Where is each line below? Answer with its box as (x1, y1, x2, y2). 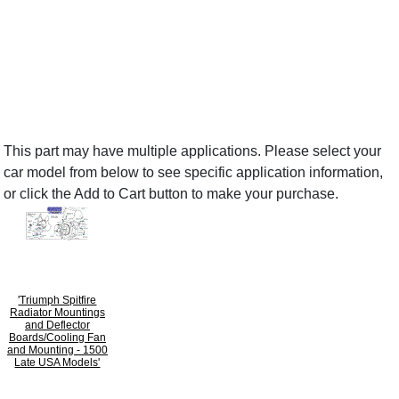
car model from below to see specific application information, (4, 164, 384, 180)
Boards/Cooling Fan (8, 330, 106, 344)
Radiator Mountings (9, 305, 105, 319)
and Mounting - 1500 (6, 343, 108, 356)
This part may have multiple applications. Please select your (4, 142, 382, 159)
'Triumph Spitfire (18, 293, 97, 306)
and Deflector (24, 318, 90, 331)
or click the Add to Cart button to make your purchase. (4, 185, 339, 201)
